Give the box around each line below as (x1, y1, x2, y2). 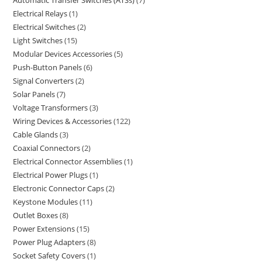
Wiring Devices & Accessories (13, 116, 112, 126)
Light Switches (13, 35, 63, 46)
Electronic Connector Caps (13, 183, 105, 194)
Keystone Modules (13, 196, 78, 207)
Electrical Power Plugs (13, 170, 88, 180)
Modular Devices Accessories (13, 49, 113, 59)
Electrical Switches (13, 22, 76, 32)
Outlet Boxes (13, 210, 58, 220)
